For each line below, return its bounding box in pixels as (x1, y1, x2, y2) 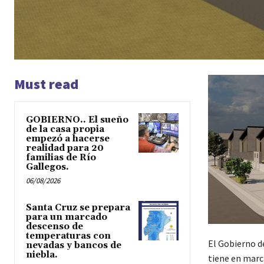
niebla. (26, 249, 58, 260)
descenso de (26, 220, 83, 232)
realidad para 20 (26, 142, 104, 154)
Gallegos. (26, 161, 69, 173)
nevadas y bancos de (26, 239, 121, 251)
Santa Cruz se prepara (26, 202, 130, 213)
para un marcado (26, 211, 107, 223)
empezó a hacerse (26, 133, 110, 144)
